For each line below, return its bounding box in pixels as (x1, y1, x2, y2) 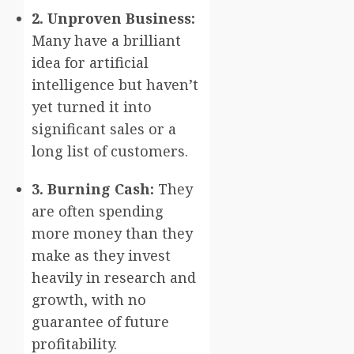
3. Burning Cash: (32, 179, 154, 198)
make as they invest (32, 245, 171, 265)
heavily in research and (32, 267, 196, 287)
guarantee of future (32, 311, 169, 331)
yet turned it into (32, 96, 152, 116)
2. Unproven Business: (32, 8, 195, 28)
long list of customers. (32, 141, 188, 160)
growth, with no (32, 289, 146, 309)
